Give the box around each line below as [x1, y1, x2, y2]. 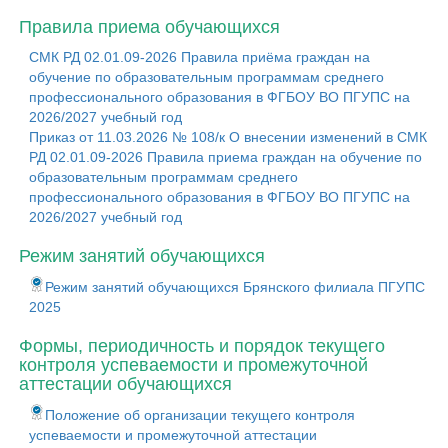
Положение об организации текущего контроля [45, 407, 355, 423]
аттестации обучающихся [19, 374, 232, 394]
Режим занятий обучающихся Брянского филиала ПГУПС [45, 279, 425, 295]
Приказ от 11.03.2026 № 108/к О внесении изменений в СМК [29, 129, 427, 145]
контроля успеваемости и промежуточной [19, 355, 368, 375]
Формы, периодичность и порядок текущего [19, 336, 385, 356]
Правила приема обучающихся [19, 17, 280, 37]
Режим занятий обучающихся [19, 246, 265, 266]
